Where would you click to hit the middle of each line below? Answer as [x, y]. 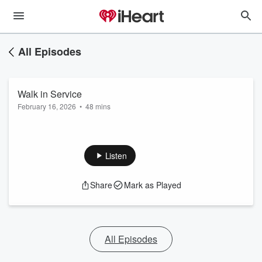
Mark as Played [153, 185]
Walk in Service [50, 94]
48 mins [98, 106]
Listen [116, 156]
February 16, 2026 [47, 106]
